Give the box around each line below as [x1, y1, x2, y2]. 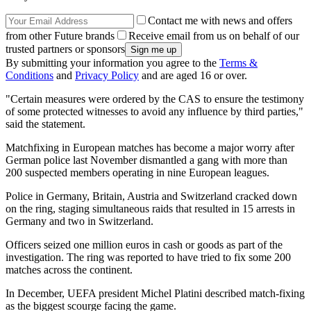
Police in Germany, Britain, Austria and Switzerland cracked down [6, 190, 297, 203]
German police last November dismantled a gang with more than [6, 154, 287, 167]
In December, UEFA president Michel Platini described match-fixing [6, 287, 305, 300]
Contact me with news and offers [148, 15, 292, 27]
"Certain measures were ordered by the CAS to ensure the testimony [6, 93, 304, 106]
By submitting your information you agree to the [6, 57, 219, 69]
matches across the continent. [6, 264, 133, 276]
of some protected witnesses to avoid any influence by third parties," [6, 106, 303, 118]
